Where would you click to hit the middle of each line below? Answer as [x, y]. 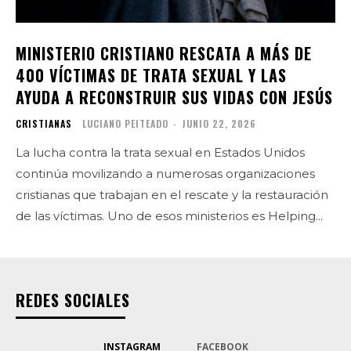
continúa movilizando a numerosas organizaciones [165, 173]
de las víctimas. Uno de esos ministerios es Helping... [169, 215]
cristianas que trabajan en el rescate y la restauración [172, 194]
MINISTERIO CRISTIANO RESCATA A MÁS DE [164, 53]
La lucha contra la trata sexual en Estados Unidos [160, 152]
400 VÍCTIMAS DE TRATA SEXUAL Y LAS [151, 75]
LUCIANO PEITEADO [125, 123]
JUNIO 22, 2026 [219, 123]
